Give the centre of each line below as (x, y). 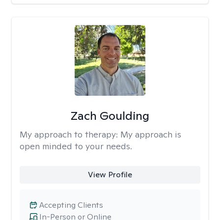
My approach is (151, 134)
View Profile (110, 175)
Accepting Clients (71, 205)
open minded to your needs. (76, 146)
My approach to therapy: (70, 134)
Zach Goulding (110, 116)
